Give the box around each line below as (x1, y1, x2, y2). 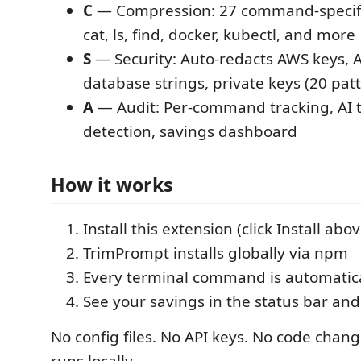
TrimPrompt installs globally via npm (83, 242, 348, 263)
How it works (51, 171, 173, 197)
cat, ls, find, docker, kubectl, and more (83, 24, 355, 45)
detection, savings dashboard (83, 121, 297, 142)
